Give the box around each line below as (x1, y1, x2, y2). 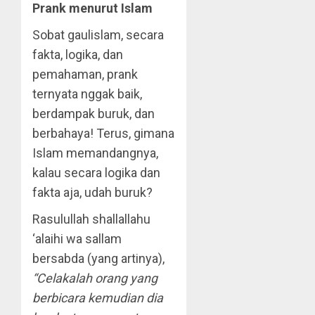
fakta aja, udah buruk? (32, 185, 153, 200)
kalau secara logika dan (32, 165, 160, 180)
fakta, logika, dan (32, 47, 123, 62)
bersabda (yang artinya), (32, 251, 165, 266)
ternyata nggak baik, (32, 86, 142, 101)
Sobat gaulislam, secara (32, 27, 164, 42)
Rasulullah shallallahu (32, 212, 150, 226)
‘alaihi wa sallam (32, 231, 122, 246)
